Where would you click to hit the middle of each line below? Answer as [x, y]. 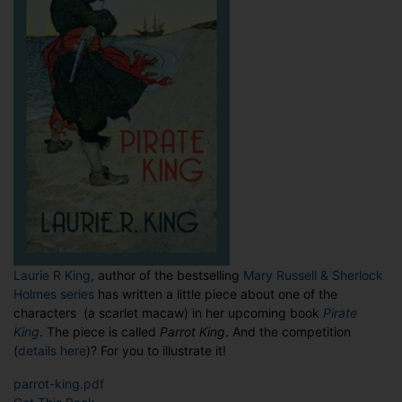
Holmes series [54, 294]
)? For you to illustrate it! [158, 351]
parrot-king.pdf [59, 384]
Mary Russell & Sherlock [313, 275]
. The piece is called [100, 332]
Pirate [340, 313]
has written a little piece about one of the [216, 294]
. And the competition [288, 332]
